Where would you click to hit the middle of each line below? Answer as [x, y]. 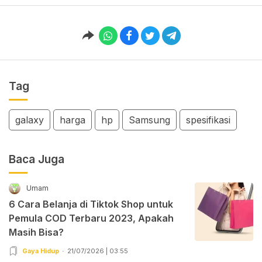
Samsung [149, 120]
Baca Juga [37, 159]
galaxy [30, 120]
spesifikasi [208, 120]
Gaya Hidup [41, 251]
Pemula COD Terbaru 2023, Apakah [91, 218]
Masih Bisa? [36, 232]
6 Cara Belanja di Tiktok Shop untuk [91, 204]
